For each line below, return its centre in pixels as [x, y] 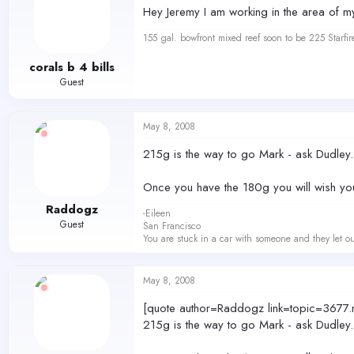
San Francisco [172, 226]
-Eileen [157, 213]
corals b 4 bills [72, 67]
